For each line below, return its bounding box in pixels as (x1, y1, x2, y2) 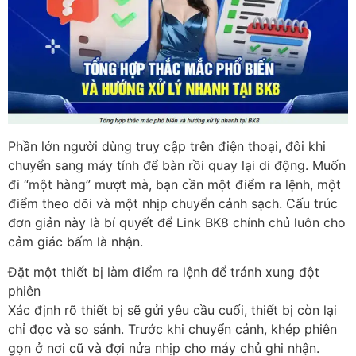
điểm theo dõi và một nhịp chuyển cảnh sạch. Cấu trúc (8, 195, 338, 212)
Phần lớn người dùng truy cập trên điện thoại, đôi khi (8, 138, 326, 155)
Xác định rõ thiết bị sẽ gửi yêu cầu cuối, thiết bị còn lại (8, 302, 337, 319)
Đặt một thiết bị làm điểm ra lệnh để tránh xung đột (8, 264, 319, 281)
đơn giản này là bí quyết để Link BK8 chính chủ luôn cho (8, 215, 346, 231)
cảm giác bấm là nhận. (8, 234, 143, 250)
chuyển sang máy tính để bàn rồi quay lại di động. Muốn (8, 157, 346, 174)
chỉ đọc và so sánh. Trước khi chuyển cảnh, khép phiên (8, 321, 337, 338)
